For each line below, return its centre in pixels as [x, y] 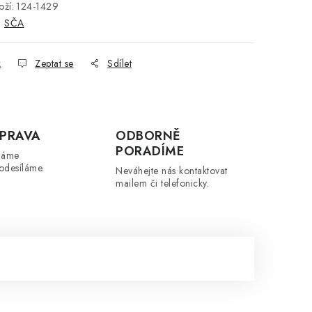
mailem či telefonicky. [163, 183]
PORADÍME [150, 151]
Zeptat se [54, 63]
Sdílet [119, 63]
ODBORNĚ [148, 136]
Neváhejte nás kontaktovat [172, 171]
